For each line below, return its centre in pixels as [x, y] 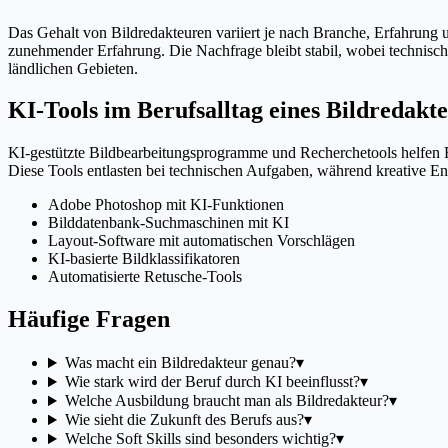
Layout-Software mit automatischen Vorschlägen [201, 241]
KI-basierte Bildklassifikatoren [144, 259]
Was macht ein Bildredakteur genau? [180, 363]
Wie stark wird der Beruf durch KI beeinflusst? [212, 382]
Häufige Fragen [89, 319]
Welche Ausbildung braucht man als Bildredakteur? [226, 401]
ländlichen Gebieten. [73, 68]
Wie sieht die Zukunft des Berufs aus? [184, 420]
